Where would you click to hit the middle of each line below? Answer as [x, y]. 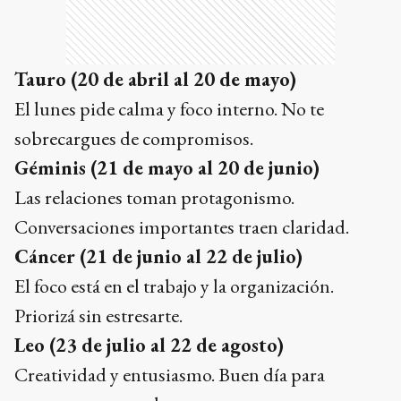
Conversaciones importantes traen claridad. [182, 226]
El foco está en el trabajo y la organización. [174, 286]
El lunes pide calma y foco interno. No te [169, 108]
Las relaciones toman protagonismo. [154, 197]
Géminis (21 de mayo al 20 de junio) [167, 167]
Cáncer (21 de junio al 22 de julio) [158, 256]
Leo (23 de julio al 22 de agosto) [149, 345]
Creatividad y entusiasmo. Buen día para [170, 374]
